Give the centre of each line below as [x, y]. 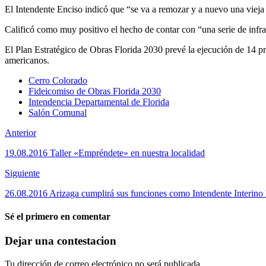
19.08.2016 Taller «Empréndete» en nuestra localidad [105, 153]
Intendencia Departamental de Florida [99, 102]
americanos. [27, 60]
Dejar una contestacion [61, 241]
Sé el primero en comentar [58, 217]
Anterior [20, 132]
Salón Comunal [58, 112]
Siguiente [22, 173]
